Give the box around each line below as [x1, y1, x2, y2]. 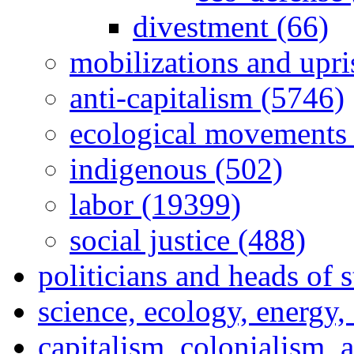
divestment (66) [133, 9, 329, 43]
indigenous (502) [70, 151, 283, 186]
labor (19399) [70, 186, 241, 221]
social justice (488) [70, 222, 306, 257]
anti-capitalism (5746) [70, 80, 345, 115]
